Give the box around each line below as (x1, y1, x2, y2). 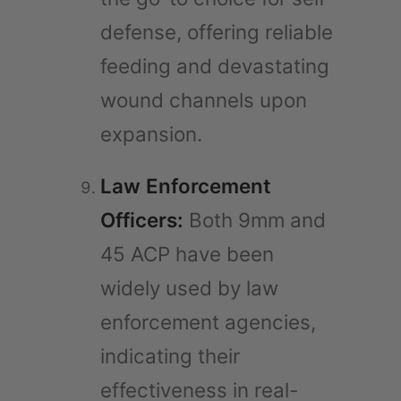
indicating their (100, 343, 240, 368)
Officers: (100, 207, 183, 232)
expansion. (100, 121, 202, 146)
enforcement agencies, (100, 309, 316, 334)
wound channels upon (100, 87, 307, 112)
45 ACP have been (100, 241, 274, 266)
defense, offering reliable (100, 19, 333, 44)
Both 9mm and (183, 207, 326, 232)
